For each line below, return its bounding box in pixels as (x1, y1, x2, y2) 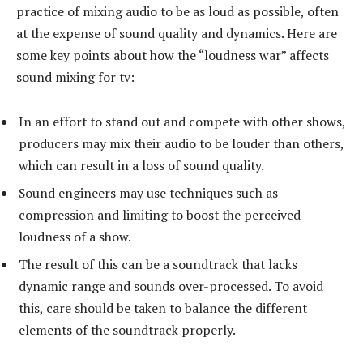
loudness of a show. (19, 228, 131, 246)
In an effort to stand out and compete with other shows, (19, 113, 345, 131)
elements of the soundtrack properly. (19, 321, 236, 340)
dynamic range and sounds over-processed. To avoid (19, 277, 323, 296)
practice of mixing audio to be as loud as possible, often (16, 2, 339, 20)
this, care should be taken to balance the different (19, 299, 307, 318)
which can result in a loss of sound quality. (19, 156, 264, 175)
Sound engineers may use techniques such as (19, 184, 278, 203)
